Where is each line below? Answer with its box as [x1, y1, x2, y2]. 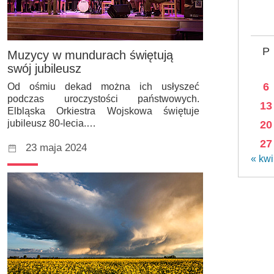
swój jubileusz [7, 62, 81, 76]
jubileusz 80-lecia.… [7, 118, 96, 129]
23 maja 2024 [26, 142, 87, 154]
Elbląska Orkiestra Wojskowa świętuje [7, 106, 199, 117]
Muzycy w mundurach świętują [7, 48, 173, 62]
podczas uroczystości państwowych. [7, 94, 199, 105]
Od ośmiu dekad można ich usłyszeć [7, 81, 199, 92]
